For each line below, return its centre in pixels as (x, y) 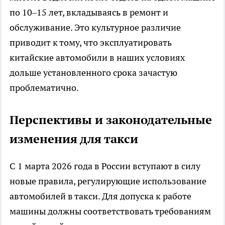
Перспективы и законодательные (111, 120)
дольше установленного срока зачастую (93, 72)
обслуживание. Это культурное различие (95, 27)
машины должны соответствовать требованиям (110, 211)
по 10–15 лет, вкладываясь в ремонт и (89, 12)
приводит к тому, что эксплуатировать (91, 42)
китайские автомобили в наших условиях (97, 57)
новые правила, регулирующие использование (108, 181)
